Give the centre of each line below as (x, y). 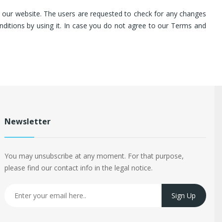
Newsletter (28, 121)
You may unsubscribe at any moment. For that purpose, (94, 156)
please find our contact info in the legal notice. (79, 168)
